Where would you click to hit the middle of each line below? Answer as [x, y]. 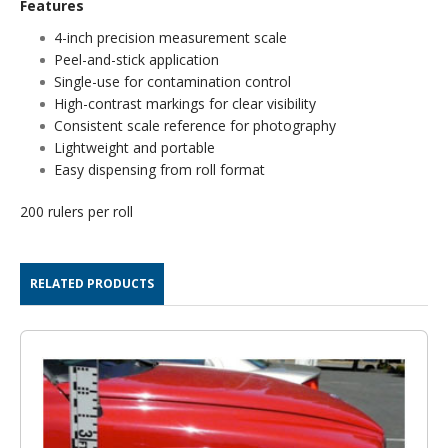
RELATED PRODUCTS [92, 283]
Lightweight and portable [134, 147]
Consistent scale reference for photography [195, 125]
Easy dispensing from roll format [159, 169]
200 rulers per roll [76, 211]
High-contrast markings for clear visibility [185, 103]
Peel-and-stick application [136, 59]
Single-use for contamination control [172, 81]
